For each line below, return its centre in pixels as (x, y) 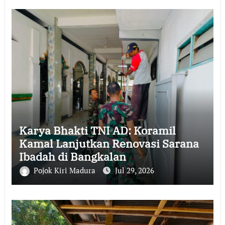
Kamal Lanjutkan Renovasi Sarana (109, 143)
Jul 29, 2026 (134, 170)
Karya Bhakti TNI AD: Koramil (97, 130)
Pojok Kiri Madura (65, 170)
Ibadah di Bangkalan (72, 156)
